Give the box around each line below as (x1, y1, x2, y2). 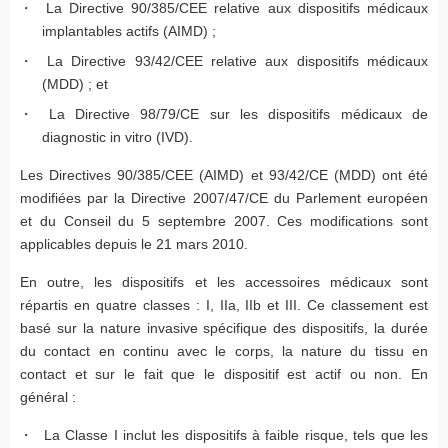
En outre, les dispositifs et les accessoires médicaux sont (20, 274, 428, 291)
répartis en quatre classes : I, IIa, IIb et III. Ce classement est (20, 297, 428, 314)
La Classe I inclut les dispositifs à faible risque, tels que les (43, 427, 429, 444)
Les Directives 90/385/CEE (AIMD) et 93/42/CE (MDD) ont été (20, 167, 428, 184)
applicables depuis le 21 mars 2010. (20, 236, 248, 253)
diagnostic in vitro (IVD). (42, 129, 194, 146)
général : (20, 389, 76, 406)
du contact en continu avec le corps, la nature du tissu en (20, 343, 428, 360)
